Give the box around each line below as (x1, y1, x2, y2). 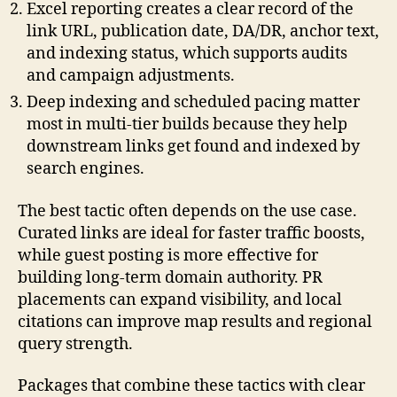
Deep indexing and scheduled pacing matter (27, 92, 360, 113)
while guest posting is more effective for (18, 245, 318, 266)
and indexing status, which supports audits (27, 43, 347, 65)
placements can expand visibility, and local (18, 289, 342, 310)
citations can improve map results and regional (18, 311, 372, 332)
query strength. (18, 333, 133, 354)
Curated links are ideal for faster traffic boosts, (18, 222, 365, 244)
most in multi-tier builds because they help (27, 114, 347, 136)
